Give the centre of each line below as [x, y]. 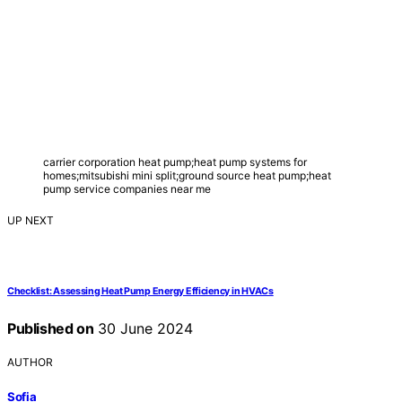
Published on [51, 329]
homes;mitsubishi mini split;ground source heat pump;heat [187, 176]
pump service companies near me [127, 189]
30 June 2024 [144, 329]
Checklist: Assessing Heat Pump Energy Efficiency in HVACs [140, 292]
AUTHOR [30, 363]
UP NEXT [31, 221]
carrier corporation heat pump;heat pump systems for [175, 162]
